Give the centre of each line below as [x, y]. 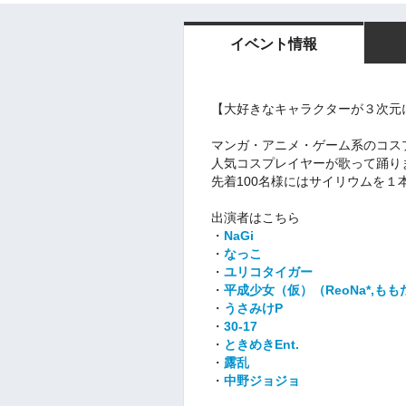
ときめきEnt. [261, 344]
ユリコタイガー [268, 271]
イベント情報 [274, 44]
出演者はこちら [256, 217]
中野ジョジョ [262, 380]
